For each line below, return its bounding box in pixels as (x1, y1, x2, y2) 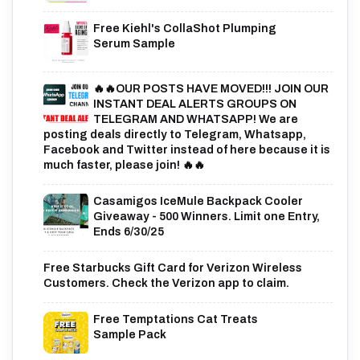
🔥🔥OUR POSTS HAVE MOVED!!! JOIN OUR (93, 83, 329, 96)
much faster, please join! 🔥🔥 (43, 159, 205, 172)
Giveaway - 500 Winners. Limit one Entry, (93, 211, 320, 223)
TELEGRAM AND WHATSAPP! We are (93, 113, 298, 126)
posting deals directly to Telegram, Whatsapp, (43, 129, 306, 141)
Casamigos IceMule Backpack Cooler (93, 195, 303, 208)
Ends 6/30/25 (93, 226, 164, 239)
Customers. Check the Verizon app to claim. (43, 277, 289, 290)
